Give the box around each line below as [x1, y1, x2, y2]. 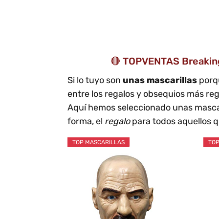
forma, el [67, 115, 105, 127]
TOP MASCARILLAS [72, 138, 125, 146]
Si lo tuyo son [67, 74, 123, 86]
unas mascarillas [123, 74, 199, 86]
